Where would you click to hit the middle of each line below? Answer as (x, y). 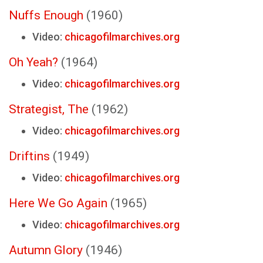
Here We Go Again (58, 203)
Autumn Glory (46, 250)
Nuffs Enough (46, 15)
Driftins (29, 156)
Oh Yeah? (33, 62)
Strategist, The (49, 109)
